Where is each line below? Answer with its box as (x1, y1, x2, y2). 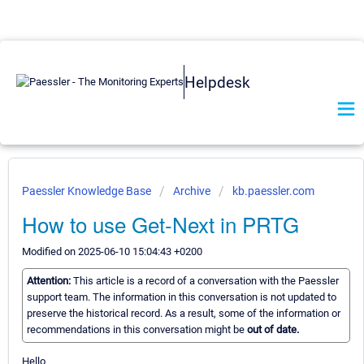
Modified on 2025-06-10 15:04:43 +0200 (22, 245, 202, 258)
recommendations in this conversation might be (27, 323, 247, 336)
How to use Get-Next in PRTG (22, 209, 299, 239)
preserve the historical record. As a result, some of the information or (27, 307, 340, 320)
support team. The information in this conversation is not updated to (27, 291, 336, 304)
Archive (173, 184, 210, 197)
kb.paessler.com (232, 184, 314, 197)
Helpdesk (184, 72, 250, 92)
